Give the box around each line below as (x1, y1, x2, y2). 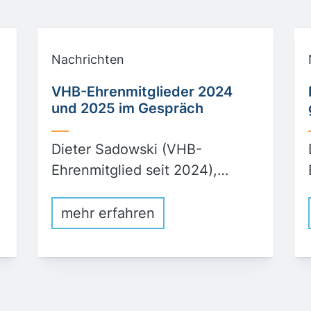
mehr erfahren (61, 205, 155, 221)
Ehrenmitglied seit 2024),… (51, 162, 228, 178)
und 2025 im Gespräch (51, 100, 203, 117)
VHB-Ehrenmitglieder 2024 (51, 83, 233, 100)
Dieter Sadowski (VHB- (51, 141, 202, 158)
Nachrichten (51, 52, 124, 67)
